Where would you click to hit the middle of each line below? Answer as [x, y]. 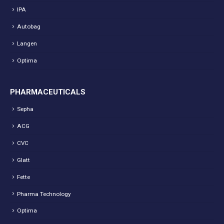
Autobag [29, 27]
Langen [27, 44]
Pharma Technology [44, 194]
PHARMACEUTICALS [48, 92]
